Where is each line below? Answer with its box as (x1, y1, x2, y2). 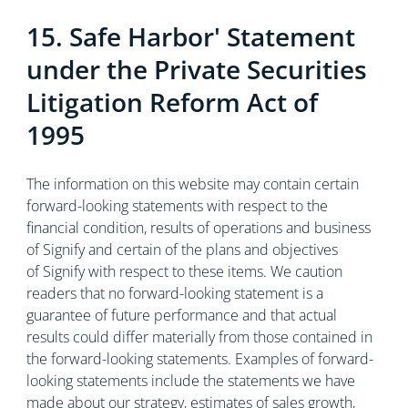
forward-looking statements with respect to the (25, 196, 328, 216)
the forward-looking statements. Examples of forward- (25, 349, 373, 369)
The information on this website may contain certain (25, 174, 359, 194)
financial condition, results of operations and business (25, 218, 371, 238)
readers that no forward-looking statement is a (25, 283, 323, 303)
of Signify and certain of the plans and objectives (25, 240, 338, 260)
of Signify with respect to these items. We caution (25, 261, 342, 281)
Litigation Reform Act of (25, 85, 318, 119)
